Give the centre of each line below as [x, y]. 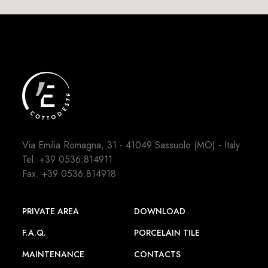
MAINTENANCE [54, 254]
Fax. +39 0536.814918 [69, 174]
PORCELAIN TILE [167, 233]
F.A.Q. [34, 233]
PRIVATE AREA [51, 211]
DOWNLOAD [159, 211]
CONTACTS [157, 254]
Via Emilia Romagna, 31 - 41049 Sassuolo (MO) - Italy [131, 145]
